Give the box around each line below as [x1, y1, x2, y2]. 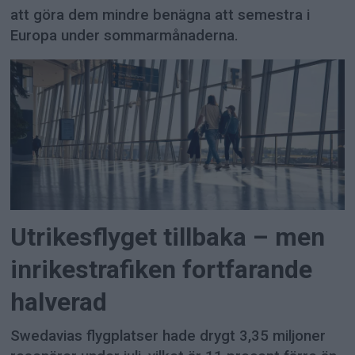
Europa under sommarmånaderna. [10, 26, 239, 44]
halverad [10, 288, 108, 318]
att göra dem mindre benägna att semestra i [10, 6, 311, 24]
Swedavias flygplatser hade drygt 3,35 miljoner [10, 326, 326, 345]
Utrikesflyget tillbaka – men [10, 223, 326, 253]
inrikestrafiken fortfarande [10, 255, 313, 285]
